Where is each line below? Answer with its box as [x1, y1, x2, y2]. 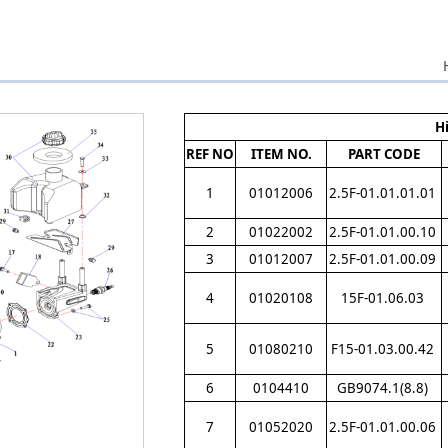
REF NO [186, 145, 234, 163]
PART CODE [348, 145, 420, 163]
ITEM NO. [250, 145, 312, 163]
